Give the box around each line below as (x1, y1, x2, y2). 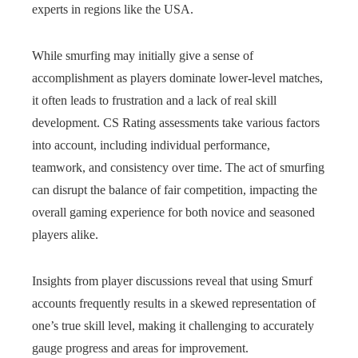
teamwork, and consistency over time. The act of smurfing (32, 161, 324, 174)
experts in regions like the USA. (32, 2, 193, 16)
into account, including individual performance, (32, 138, 270, 152)
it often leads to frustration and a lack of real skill (32, 93, 276, 107)
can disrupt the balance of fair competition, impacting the (32, 183, 317, 197)
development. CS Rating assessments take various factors (32, 116, 320, 129)
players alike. (32, 228, 98, 241)
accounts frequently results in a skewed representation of (32, 296, 316, 310)
